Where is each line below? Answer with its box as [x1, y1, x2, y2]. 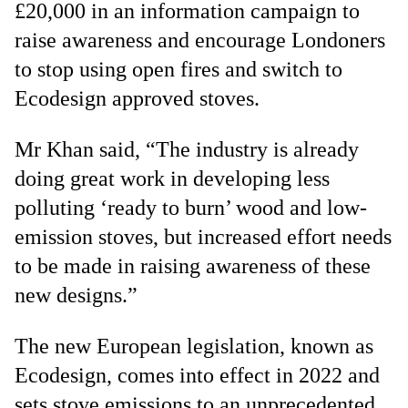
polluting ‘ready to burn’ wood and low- [15, 196, 367, 219]
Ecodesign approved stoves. [15, 87, 260, 110]
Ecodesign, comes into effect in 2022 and [15, 363, 380, 387]
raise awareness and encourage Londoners [15, 28, 385, 52]
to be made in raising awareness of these [15, 254, 371, 278]
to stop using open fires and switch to [15, 57, 342, 81]
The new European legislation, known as [15, 334, 373, 358]
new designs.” [15, 283, 138, 307]
